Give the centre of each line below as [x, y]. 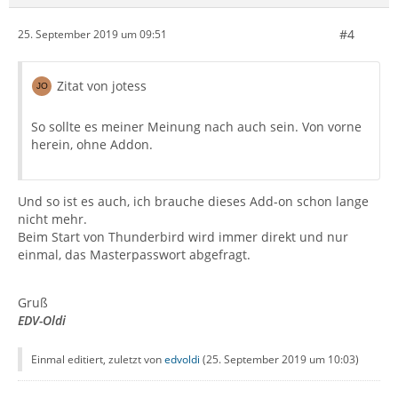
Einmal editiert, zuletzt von [98, 359]
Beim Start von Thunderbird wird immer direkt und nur [183, 236]
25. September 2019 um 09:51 [92, 35]
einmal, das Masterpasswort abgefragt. [134, 254]
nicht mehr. [52, 219]
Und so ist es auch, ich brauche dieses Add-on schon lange [193, 201]
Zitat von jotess [102, 85]
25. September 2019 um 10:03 [281, 359]
